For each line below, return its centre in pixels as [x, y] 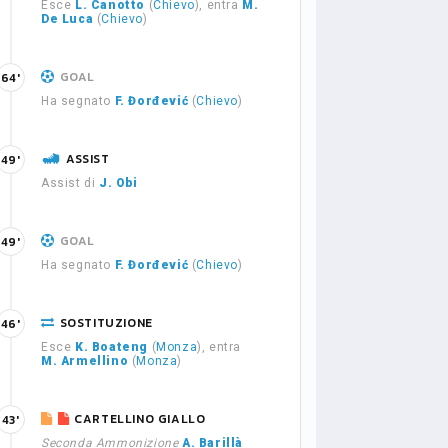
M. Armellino [85, 361]
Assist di [70, 183]
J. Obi [118, 183]
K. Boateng [111, 347]
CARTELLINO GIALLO [140, 419]
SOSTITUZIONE [106, 323]
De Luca [67, 19]
